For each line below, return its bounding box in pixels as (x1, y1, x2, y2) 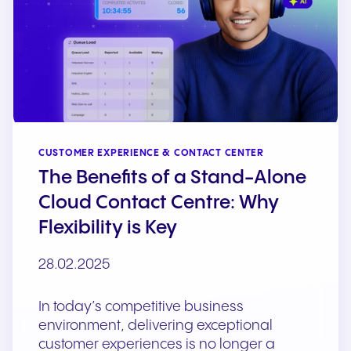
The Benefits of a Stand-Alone (38, 168, 306, 189)
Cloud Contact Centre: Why (38, 194, 279, 214)
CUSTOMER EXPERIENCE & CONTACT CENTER (38, 148, 264, 159)
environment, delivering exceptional (38, 318, 273, 334)
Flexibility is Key (38, 219, 177, 239)
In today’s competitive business (38, 299, 244, 315)
